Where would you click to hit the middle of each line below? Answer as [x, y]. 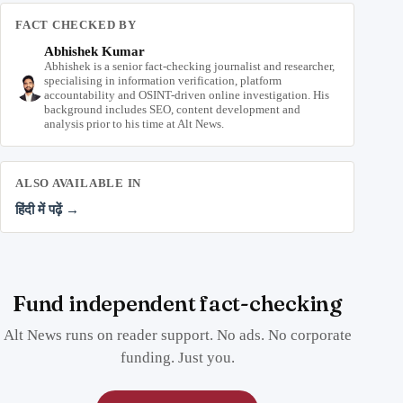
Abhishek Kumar [94, 52]
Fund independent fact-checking [178, 304]
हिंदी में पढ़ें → [47, 210]
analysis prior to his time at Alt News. [134, 124]
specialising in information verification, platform [163, 81]
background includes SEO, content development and [172, 110]
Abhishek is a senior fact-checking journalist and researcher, [189, 67]
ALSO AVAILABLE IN [79, 184]
